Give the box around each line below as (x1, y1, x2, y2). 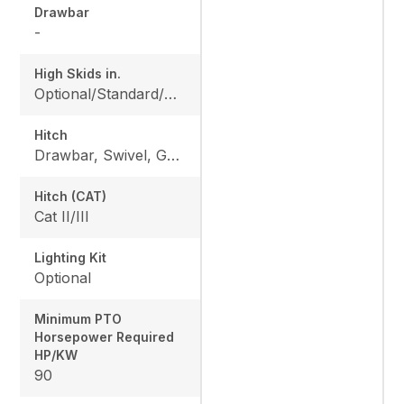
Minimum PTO (34, 311, 123, 327)
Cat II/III (34, 207, 90, 226)
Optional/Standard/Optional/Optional (164, 85, 178, 104)
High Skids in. (34, 66, 122, 82)
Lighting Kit (34, 250, 107, 266)
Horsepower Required (34, 329, 175, 345)
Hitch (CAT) (34, 188, 107, 205)
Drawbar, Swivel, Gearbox (167, 146, 180, 165)
